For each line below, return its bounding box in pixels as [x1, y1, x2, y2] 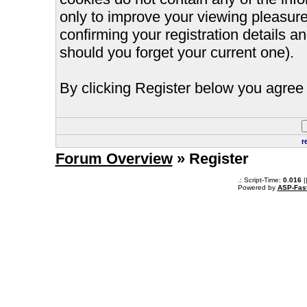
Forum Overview [55, 150, 173, 167]
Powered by [237, 184, 278, 191]
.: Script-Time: [237, 176, 283, 184]
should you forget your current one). [59, 44, 294, 61]
